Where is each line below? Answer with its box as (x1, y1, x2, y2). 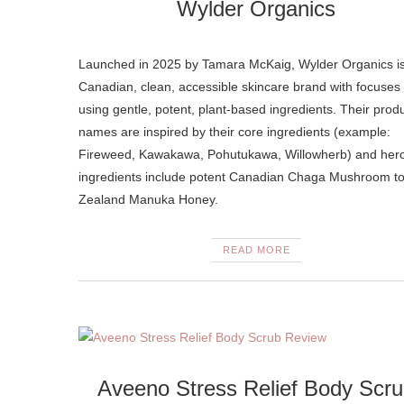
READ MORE (222, 244, 290, 255)
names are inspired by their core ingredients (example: (78, 124, 390, 139)
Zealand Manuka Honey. (78, 192, 218, 207)
